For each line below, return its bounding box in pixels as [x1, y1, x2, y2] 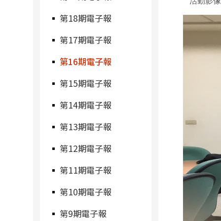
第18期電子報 [60, 12, 112, 24]
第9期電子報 [60, 207, 107, 220]
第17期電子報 [60, 34, 112, 46]
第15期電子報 [60, 77, 112, 89]
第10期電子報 [60, 185, 112, 198]
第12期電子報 [60, 142, 112, 154]
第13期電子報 [60, 120, 112, 133]
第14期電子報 [60, 99, 112, 111]
